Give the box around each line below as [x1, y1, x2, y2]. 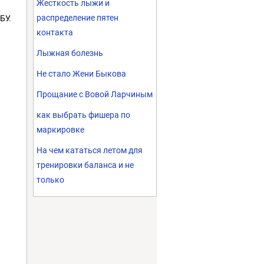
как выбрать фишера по [37, 110, 130, 120]
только [37, 175, 64, 184]
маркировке [37, 125, 84, 134]
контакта [37, 28, 73, 37]
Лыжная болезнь [37, 48, 103, 58]
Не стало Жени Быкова [37, 69, 126, 78]
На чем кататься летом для [37, 146, 143, 155]
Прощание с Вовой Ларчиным [37, 90, 153, 99]
